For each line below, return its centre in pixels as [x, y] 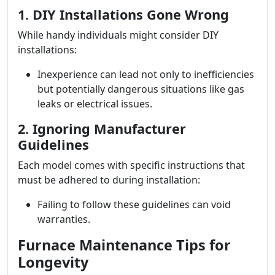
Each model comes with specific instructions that [131, 165]
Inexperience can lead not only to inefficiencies [146, 74]
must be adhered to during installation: [109, 180]
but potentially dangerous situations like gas [141, 89]
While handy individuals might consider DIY [118, 35]
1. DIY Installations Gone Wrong [123, 14]
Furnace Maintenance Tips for [124, 245]
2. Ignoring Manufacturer [102, 129]
